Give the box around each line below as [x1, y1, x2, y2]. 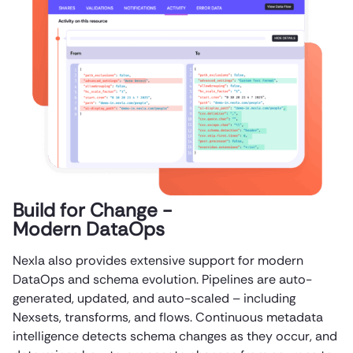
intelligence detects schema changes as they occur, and [13, 328, 337, 345]
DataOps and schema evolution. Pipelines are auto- [13, 271, 312, 288]
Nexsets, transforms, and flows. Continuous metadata [13, 309, 323, 326]
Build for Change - [13, 198, 172, 223]
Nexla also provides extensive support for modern [13, 252, 303, 269]
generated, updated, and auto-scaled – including [13, 290, 295, 307]
